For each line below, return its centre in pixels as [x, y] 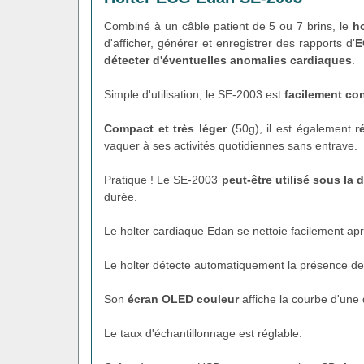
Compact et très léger [165, 128]
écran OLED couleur [183, 299]
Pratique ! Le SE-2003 [163, 179]
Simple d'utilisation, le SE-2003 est [194, 94]
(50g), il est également [291, 128]
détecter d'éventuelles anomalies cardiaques [228, 60]
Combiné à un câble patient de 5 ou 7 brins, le [228, 26]
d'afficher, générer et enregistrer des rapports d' [230, 43]
